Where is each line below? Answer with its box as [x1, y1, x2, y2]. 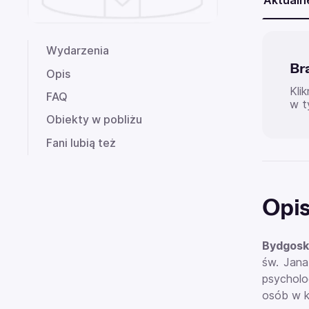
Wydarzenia [46, 43, 109, 58]
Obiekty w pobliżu [46, 112, 142, 127]
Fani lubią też [46, 135, 116, 150]
